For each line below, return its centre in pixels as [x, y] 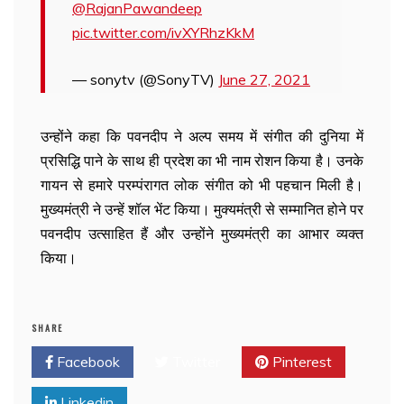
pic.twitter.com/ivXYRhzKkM [163, 32]
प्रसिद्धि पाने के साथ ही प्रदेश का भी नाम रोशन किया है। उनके [202, 161]
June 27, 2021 [264, 79]
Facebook [87, 362]
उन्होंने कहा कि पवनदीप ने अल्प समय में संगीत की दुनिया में [202, 136]
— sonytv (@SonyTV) [145, 79]
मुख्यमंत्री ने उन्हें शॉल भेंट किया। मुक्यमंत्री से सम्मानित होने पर [202, 209]
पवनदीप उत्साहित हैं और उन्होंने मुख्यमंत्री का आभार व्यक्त [202, 234]
